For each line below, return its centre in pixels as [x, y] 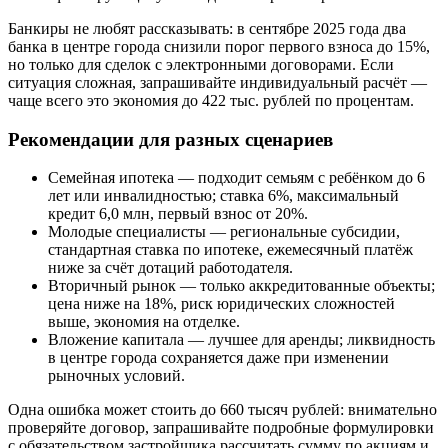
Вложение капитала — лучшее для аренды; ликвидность [241, 340]
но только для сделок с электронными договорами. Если [201, 64]
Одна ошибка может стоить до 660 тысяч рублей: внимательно [222, 410]
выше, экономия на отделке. [144, 322]
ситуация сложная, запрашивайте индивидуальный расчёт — [217, 82]
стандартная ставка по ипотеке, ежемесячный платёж [230, 250]
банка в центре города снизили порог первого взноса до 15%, [219, 46]
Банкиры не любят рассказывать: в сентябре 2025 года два [207, 28]
